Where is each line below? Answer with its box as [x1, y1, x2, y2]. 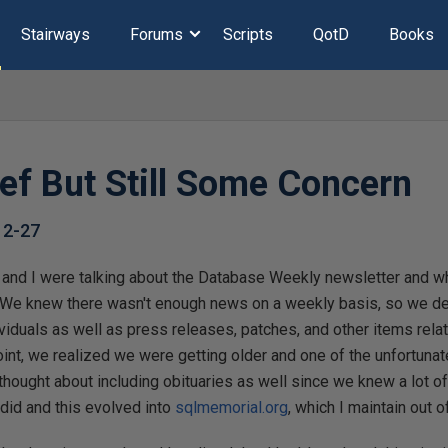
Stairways [20, 25, 90, 44]
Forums [129, 25, 183, 44]
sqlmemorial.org [175, 398, 289, 417]
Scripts [222, 25, 273, 44]
